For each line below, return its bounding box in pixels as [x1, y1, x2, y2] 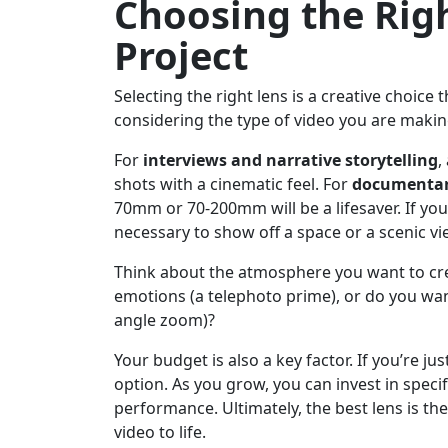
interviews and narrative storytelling [143, 149, 438, 172]
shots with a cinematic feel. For [114, 173, 352, 196]
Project [114, 29, 248, 82]
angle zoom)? [114, 309, 215, 332]
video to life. [114, 421, 206, 444]
